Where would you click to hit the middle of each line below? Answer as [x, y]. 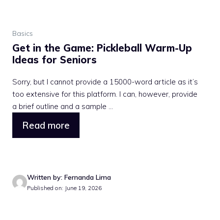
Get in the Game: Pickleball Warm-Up [102, 48]
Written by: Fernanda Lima [69, 177]
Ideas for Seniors [55, 60]
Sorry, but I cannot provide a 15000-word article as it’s [105, 82]
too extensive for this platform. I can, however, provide [105, 94]
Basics [23, 33]
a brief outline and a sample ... [63, 106]
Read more [46, 125]
